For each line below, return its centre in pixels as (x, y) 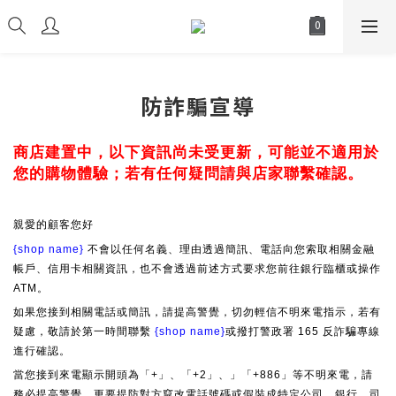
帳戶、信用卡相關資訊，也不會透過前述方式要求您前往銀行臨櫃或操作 (197, 268)
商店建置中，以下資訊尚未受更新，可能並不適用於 (196, 152)
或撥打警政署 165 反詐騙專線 (303, 331)
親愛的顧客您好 (53, 225)
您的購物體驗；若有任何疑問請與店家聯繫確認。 (188, 173)
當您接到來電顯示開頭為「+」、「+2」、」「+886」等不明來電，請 (193, 375)
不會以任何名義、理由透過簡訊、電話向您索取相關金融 (229, 249)
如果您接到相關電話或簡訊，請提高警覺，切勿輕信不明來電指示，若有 (197, 312)
